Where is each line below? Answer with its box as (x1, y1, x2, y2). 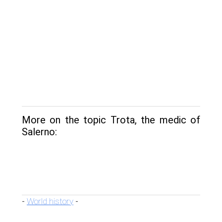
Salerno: (22, 125, 57, 138)
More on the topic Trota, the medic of (22, 113, 200, 126)
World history (27, 196, 73, 206)
